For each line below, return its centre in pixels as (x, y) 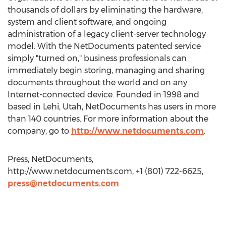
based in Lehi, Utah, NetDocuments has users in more (112, 107)
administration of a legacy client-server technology (107, 34)
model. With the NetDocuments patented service (104, 46)
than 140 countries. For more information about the (108, 119)
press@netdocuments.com (63, 183)
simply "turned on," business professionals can (97, 58)
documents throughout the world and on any (97, 82)
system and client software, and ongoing (87, 22)
